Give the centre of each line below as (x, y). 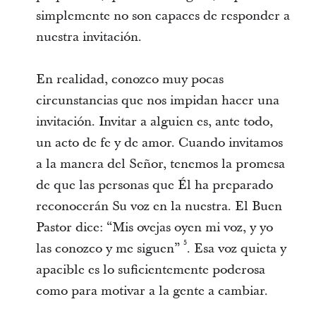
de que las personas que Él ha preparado (154, 185)
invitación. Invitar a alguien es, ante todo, (154, 122)
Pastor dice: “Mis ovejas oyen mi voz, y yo (154, 227)
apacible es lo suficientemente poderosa (150, 270)
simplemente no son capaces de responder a (163, 16)
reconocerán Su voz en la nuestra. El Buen (159, 206)
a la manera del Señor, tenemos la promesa (160, 164)
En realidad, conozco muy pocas (129, 79)
